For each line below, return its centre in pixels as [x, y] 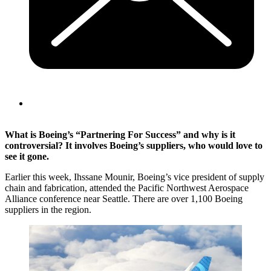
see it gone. [27, 156]
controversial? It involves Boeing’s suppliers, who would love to [134, 145]
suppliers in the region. [48, 209]
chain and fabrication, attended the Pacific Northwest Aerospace [127, 188]
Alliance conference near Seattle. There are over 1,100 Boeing [124, 198]
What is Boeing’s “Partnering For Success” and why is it [120, 134]
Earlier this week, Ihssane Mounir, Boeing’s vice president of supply [135, 177]
